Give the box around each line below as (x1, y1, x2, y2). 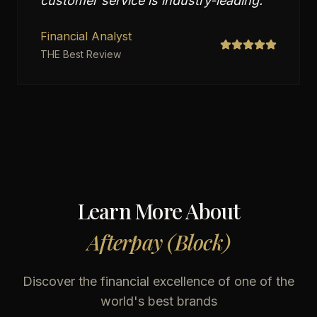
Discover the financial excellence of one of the (23, 274, 294, 289)
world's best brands (100, 294, 217, 309)
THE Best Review (40, 48, 121, 60)
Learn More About (76, 197, 241, 225)
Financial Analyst (40, 29, 132, 43)
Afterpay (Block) (87, 228, 230, 256)
